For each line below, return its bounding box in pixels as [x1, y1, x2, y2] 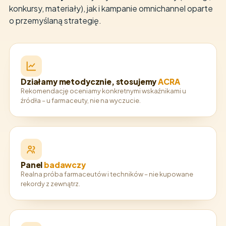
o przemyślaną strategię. [9, 15, 101, 26]
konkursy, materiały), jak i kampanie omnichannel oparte [9, 3, 213, 14]
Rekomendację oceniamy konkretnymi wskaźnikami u [21, 87, 186, 95]
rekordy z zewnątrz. [21, 180, 80, 188]
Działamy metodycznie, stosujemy [21, 77, 158, 86]
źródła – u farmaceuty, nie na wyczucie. [21, 96, 141, 104]
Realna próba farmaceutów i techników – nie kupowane [21, 170, 193, 178]
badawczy [44, 160, 86, 169]
